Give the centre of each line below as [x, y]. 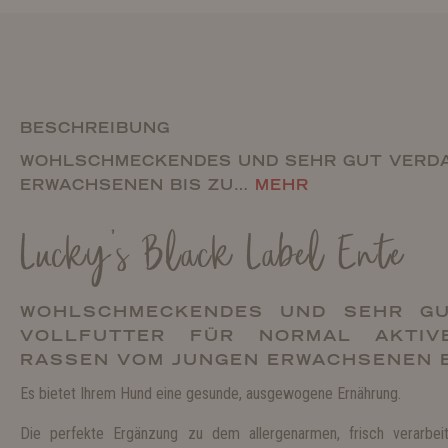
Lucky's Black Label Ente [212, 258]
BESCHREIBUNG [95, 128]
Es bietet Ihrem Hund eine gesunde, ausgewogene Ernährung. [210, 393]
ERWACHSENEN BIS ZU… [137, 185]
